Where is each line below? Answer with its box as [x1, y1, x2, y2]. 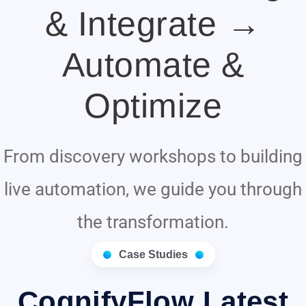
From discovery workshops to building [3, 146, 303, 167]
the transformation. [77, 212, 229, 233]
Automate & [61, 46, 245, 85]
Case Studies [118, 249, 188, 261]
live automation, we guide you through [4, 179, 302, 200]
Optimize [84, 87, 222, 126]
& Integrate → [44, 5, 262, 44]
